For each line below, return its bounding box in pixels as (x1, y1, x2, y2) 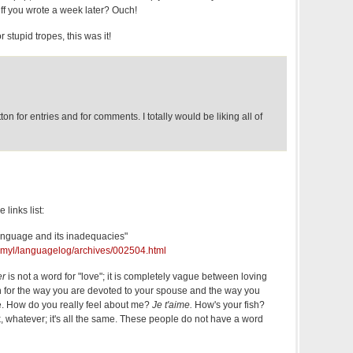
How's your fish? (195, 299, 265, 310)
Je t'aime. (152, 299, 195, 310)
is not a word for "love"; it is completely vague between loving (8, 271, 267, 282)
